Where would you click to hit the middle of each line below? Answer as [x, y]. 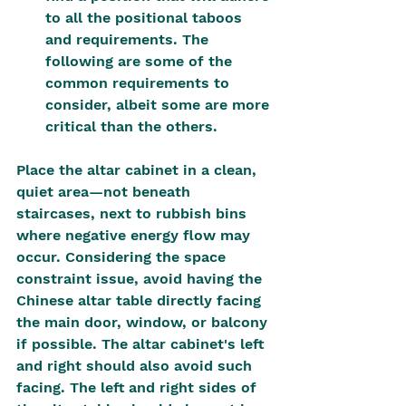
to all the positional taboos [146, 18]
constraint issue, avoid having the [141, 279]
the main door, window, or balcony [144, 322]
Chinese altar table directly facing [141, 300]
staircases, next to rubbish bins [134, 213]
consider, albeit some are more [159, 105]
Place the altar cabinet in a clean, [139, 170]
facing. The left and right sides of [139, 387]
